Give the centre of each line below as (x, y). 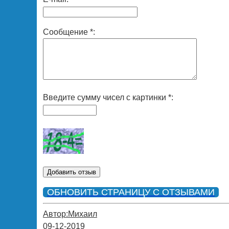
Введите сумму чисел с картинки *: (108, 97)
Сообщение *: (69, 32)
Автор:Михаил (70, 214)
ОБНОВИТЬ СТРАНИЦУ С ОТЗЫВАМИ (131, 192)
